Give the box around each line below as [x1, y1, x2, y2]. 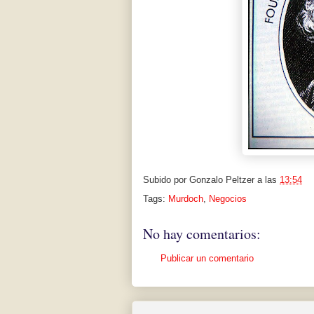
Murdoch [168, 193, 203, 205]
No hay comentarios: [143, 224, 261, 244]
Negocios [209, 193, 247, 205]
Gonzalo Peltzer [189, 175, 254, 186]
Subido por [143, 175, 189, 186]
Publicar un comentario [161, 253, 254, 264]
